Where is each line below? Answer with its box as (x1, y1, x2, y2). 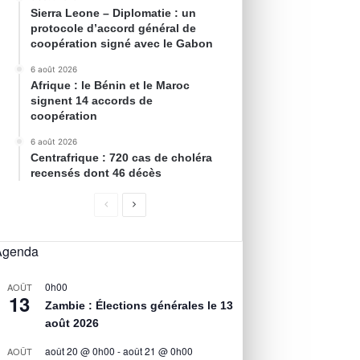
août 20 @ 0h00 (45, 344, 116, 358)
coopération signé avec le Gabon (31, 37, 214, 51)
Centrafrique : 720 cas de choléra (31, 151, 213, 165)
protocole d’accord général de (31, 22, 197, 35)
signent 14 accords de (31, 94, 153, 108)
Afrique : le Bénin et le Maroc (31, 79, 190, 92)
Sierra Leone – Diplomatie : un (31, 6, 197, 20)
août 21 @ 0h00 (123, 344, 194, 358)
